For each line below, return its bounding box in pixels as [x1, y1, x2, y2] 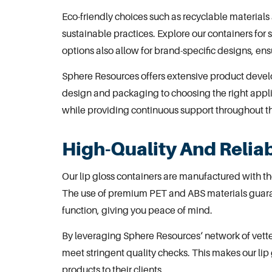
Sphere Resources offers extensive [62, 70, 210, 83]
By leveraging [62, 229, 123, 242]
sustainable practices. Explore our [62, 27, 208, 39]
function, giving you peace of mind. [62, 203, 212, 216]
